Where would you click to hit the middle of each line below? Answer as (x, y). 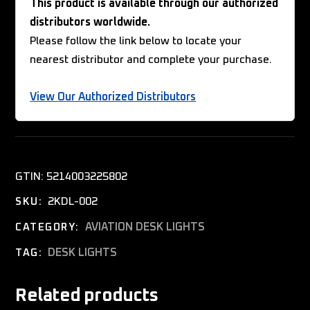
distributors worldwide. (90, 22)
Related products (86, 296)
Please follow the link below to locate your (136, 41)
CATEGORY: (47, 228)
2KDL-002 (73, 202)
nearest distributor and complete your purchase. (151, 60)
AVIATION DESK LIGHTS (145, 227)
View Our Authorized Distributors (113, 97)
